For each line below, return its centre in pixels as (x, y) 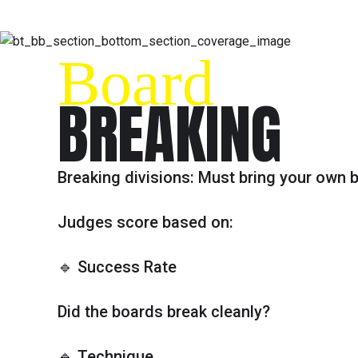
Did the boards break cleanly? (164, 312)
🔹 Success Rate (117, 267)
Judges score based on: (145, 222)
